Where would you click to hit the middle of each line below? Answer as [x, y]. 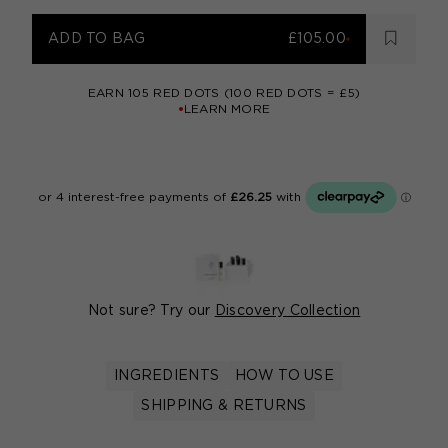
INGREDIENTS [167, 376]
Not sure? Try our [151, 311]
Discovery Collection [287, 311]
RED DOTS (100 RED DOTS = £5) [255, 93]
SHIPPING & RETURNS [224, 406]
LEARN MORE [227, 109]
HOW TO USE [284, 376]
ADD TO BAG [96, 39]
